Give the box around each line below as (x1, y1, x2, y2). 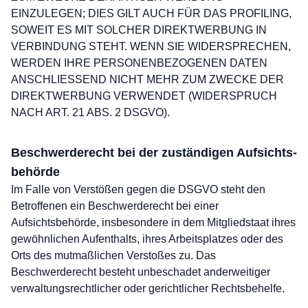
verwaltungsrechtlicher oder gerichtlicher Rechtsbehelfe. (11, 283, 285, 294)
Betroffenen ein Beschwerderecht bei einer (11, 200, 219, 212)
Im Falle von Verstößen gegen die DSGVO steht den (11, 184, 265, 195)
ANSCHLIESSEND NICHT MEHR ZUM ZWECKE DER (11, 74, 284, 85)
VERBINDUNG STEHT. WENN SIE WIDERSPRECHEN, (11, 41, 291, 52)
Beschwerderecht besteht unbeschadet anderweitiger (11, 266, 270, 278)
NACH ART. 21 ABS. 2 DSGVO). (11, 107, 170, 118)
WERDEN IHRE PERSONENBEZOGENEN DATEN (11, 57, 267, 69)
